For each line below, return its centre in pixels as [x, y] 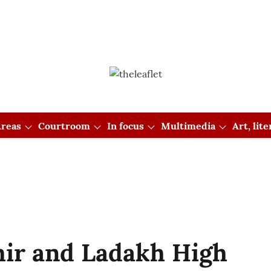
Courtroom [64, 126]
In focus [125, 126]
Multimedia [188, 126]
